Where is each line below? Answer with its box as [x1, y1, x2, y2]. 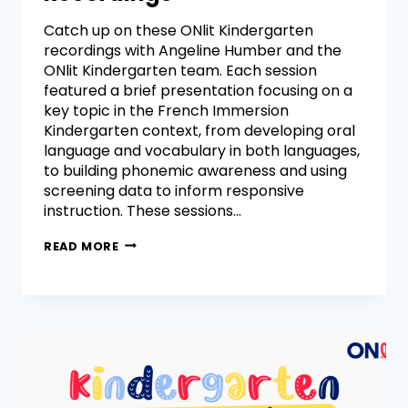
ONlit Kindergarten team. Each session [44, 59, 317, 81]
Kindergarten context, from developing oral [44, 119, 355, 141]
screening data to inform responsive [44, 179, 304, 201]
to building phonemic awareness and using [44, 159, 347, 181]
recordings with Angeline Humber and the [44, 39, 342, 61]
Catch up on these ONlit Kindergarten [44, 19, 313, 41]
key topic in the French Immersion [44, 99, 289, 121]
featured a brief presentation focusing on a [44, 79, 352, 101]
